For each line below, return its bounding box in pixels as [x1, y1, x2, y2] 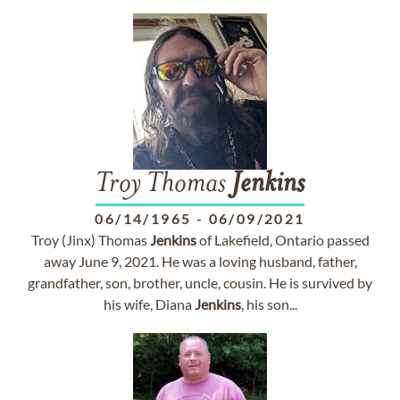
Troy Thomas [96, 171, 231, 199]
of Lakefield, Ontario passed [196, 231, 370, 248]
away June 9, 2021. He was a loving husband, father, [43, 253, 357, 270]
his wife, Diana [103, 296, 195, 312]
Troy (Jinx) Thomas [30, 231, 150, 248]
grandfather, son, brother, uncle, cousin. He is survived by [28, 274, 372, 291]
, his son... [240, 296, 297, 312]
